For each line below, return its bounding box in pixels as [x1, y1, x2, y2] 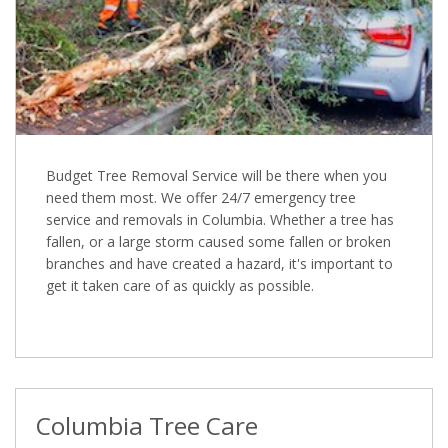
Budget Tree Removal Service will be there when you [46, 165, 387, 185]
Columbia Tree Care [35, 408, 258, 442]
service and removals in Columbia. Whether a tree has [46, 209, 394, 229]
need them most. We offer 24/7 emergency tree [46, 187, 356, 207]
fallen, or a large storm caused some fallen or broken [46, 231, 391, 251]
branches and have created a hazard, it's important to [46, 253, 393, 273]
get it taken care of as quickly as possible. [46, 275, 314, 295]
